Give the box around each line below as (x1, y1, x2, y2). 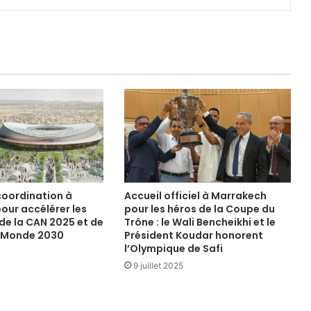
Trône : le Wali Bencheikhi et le (124, 215, 276, 229)
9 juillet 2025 (133, 260, 183, 271)
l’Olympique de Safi (124, 242, 223, 255)
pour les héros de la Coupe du (124, 202, 275, 216)
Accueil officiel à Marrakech (124, 189, 267, 203)
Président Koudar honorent (124, 228, 263, 242)
